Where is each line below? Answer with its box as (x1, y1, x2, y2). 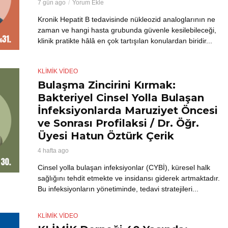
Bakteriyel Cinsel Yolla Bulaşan (38, 91, 204, 104)
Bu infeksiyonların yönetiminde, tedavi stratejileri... (38, 184, 198, 193)
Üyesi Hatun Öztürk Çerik (38, 129, 174, 142)
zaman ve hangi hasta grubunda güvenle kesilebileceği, (38, 25, 216, 34)
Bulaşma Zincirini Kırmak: (38, 78, 176, 91)
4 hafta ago (38, 147, 69, 154)
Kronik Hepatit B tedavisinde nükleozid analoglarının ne (38, 15, 215, 23)
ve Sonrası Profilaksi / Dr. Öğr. (38, 117, 199, 129)
